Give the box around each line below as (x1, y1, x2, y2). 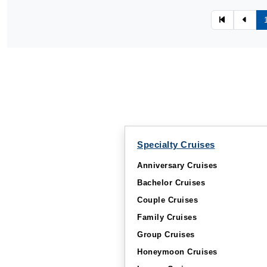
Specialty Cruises (137, 139, 215, 150)
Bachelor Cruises (137, 178, 205, 187)
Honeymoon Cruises (137, 247, 218, 256)
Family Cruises (137, 213, 197, 222)
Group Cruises (137, 230, 195, 239)
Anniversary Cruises (137, 161, 218, 170)
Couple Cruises (137, 195, 198, 204)
